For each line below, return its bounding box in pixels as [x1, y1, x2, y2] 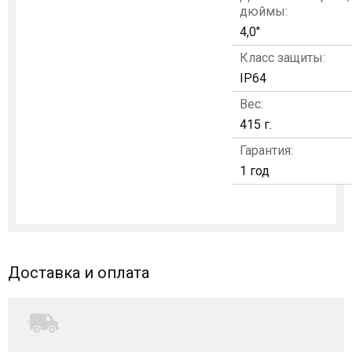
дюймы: [240, 4, 288, 19]
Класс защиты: [240, 50, 325, 65]
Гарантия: [240, 143, 293, 158]
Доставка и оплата [8, 263, 149, 282]
